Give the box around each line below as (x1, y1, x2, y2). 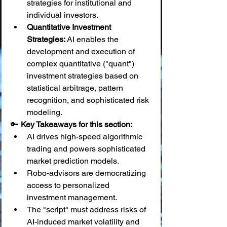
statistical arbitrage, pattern (27, 83, 125, 93)
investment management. (27, 193, 117, 202)
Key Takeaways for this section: (21, 120, 132, 129)
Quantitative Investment (27, 22, 113, 32)
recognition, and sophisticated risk (27, 95, 151, 105)
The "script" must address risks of (27, 205, 148, 214)
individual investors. (27, 10, 98, 20)
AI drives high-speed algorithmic (27, 132, 144, 141)
